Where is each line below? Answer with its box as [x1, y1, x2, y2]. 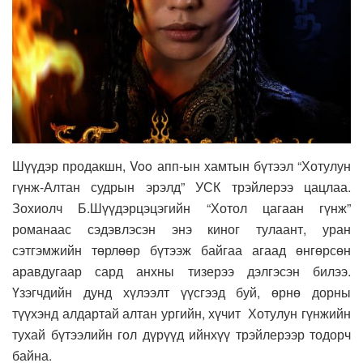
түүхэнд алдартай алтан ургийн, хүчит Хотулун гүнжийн [12, 303, 351, 322]
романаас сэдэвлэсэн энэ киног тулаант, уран [12, 219, 351, 238]
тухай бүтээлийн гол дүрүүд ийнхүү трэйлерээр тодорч [12, 324, 351, 344]
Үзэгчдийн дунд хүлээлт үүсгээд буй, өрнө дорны [12, 282, 351, 301]
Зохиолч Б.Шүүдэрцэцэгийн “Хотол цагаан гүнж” [12, 198, 351, 217]
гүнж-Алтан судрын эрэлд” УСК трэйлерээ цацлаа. [12, 177, 351, 196]
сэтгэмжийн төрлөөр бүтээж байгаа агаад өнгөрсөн [12, 240, 351, 259]
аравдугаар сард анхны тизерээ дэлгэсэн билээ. [12, 261, 351, 280]
